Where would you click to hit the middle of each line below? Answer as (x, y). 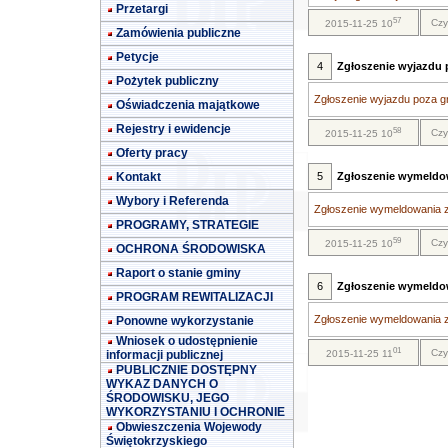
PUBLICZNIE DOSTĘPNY (186, 370)
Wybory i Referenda (172, 201)
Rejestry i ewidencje (173, 129)
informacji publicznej (164, 355)
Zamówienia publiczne (178, 33)
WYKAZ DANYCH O (162, 384)
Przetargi (142, 9)
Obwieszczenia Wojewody (189, 427)
